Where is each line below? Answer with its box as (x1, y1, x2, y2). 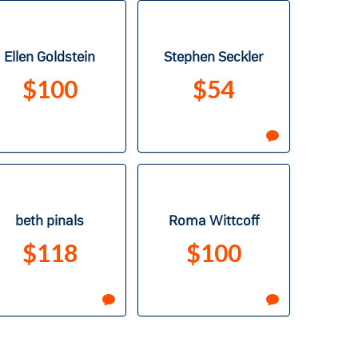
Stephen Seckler (164, 50, 263, 66)
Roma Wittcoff (168, 214, 259, 229)
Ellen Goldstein (4, 50, 95, 66)
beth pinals (15, 214, 84, 229)
